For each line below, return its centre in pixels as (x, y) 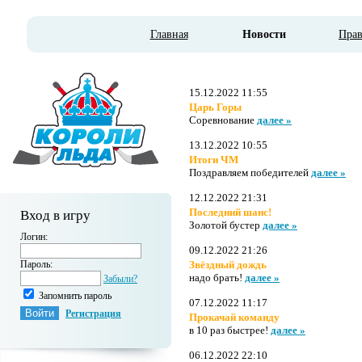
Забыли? (120, 279)
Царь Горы (215, 107)
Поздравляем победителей (250, 173)
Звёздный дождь (228, 265)
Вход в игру (55, 215)
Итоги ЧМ (214, 160)
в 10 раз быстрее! (230, 330)
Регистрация (93, 314)
